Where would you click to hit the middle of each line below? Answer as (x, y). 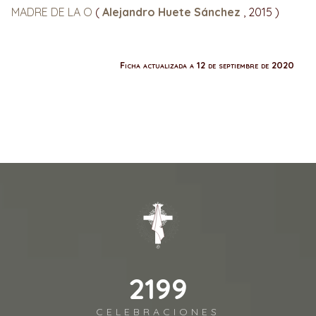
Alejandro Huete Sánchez (173, 12)
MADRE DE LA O (53, 12)
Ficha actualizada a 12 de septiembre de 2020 (207, 65)
